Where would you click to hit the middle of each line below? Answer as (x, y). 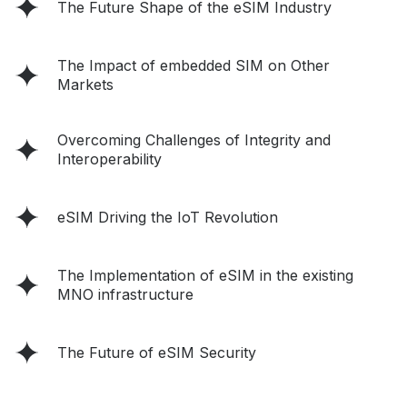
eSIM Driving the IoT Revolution (168, 218)
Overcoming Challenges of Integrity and (194, 140)
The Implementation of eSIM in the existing (205, 276)
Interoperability (109, 159)
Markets (85, 85)
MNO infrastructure (125, 295)
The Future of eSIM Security (157, 353)
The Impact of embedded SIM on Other (194, 66)
